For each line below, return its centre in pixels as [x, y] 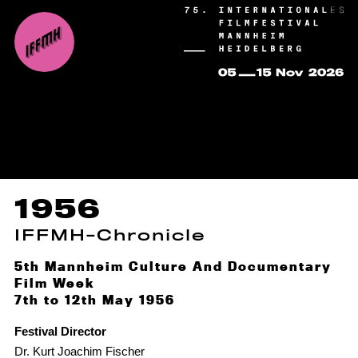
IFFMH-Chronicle [109, 235]
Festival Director [60, 331]
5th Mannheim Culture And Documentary [173, 266]
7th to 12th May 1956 [94, 300]
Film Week [54, 283]
